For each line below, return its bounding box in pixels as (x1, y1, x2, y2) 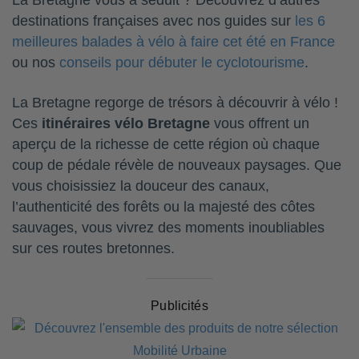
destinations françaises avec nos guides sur (12, 13, 295, 30)
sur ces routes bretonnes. (12, 240, 175, 257)
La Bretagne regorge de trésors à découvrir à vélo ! (12, 95, 338, 111)
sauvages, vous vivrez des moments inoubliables (12, 220, 325, 236)
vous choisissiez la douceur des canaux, (12, 178, 269, 195)
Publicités (151, 299, 208, 313)
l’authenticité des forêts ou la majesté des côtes (12, 199, 315, 216)
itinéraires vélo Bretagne (42, 115, 210, 132)
